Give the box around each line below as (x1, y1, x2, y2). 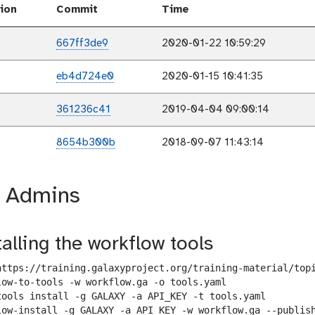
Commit (56, 4, 98, 16)
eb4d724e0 (56, 71, 114, 83)
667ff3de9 (56, 38, 108, 50)
